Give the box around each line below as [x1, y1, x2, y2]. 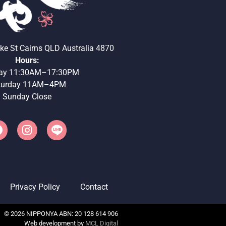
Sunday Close [3, 91, 52, 101]
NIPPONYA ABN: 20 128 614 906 [25, 209, 118, 217]
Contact [80, 182, 108, 192]
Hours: [15, 55, 39, 65]
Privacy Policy [10, 182, 60, 192]
